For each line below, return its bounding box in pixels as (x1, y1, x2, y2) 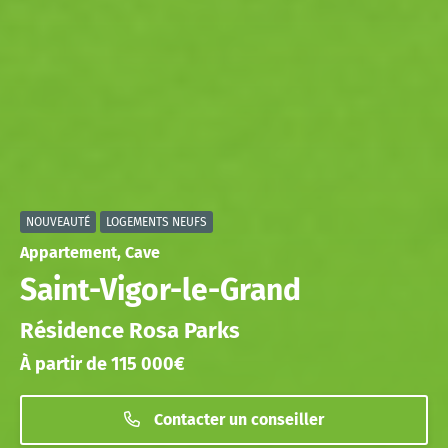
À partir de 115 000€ (20, 353, 185, 376)
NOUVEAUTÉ (26, 215, 90, 230)
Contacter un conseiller (150, 410, 325, 430)
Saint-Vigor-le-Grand (20, 272, 301, 309)
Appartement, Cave (20, 243, 160, 263)
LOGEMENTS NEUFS (106, 215, 207, 230)
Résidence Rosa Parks (20, 317, 240, 345)
